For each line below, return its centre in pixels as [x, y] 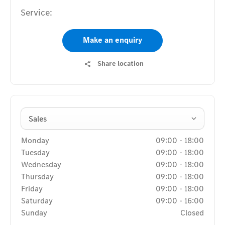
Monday [35, 140]
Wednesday [41, 164]
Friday [32, 188]
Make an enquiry [113, 40]
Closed [192, 212]
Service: [36, 12]
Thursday [37, 176]
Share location [120, 64]
